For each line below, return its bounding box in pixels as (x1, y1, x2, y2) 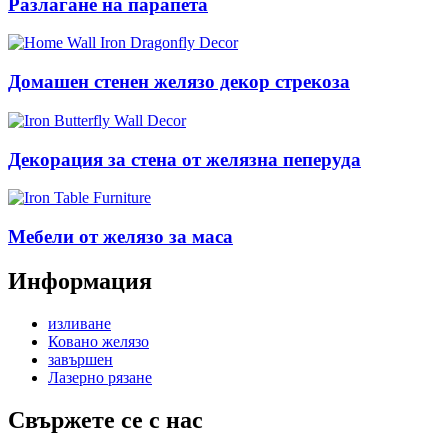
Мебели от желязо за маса (8, 225, 233, 247)
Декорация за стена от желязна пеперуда (8, 148, 361, 170)
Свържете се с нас (8, 406, 203, 433)
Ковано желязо (48, 332, 149, 350)
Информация (8, 267, 152, 294)
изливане (48, 314, 111, 332)
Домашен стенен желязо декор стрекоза (8, 71, 350, 93)
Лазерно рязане (48, 368, 152, 386)
